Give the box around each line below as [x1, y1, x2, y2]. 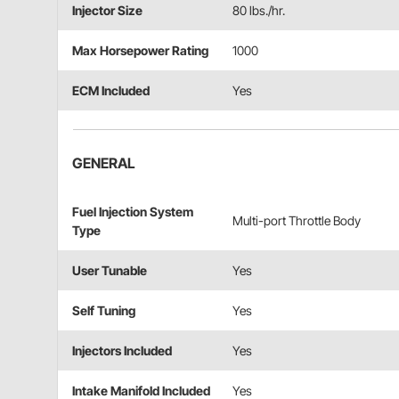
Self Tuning [72, 303, 135, 319]
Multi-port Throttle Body [232, 213, 361, 229]
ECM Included [72, 83, 150, 99]
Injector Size [72, 3, 142, 19]
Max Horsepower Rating [72, 43, 208, 59]
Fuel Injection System [72, 204, 193, 220]
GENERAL [72, 154, 135, 173]
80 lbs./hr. [232, 3, 285, 19]
